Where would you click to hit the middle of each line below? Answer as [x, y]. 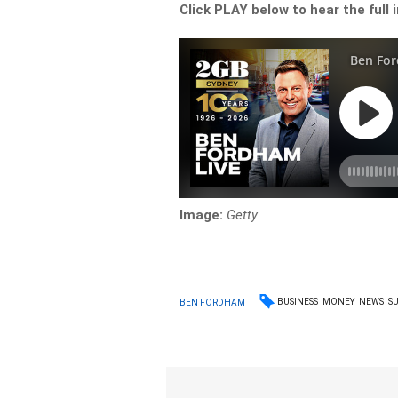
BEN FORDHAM [213, 302]
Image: [202, 215]
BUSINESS [298, 302]
